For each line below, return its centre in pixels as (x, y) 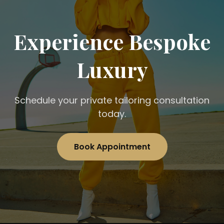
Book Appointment (112, 147)
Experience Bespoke (112, 42)
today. (112, 114)
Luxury (112, 70)
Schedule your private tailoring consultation (112, 100)
